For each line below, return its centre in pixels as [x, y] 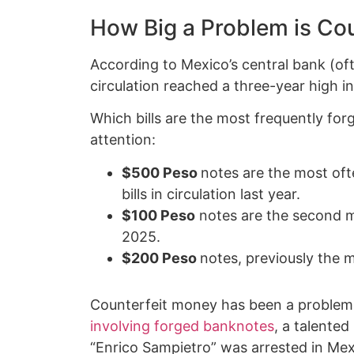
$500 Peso [161, 172]
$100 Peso [158, 215]
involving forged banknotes [182, 326]
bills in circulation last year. [211, 194]
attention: [123, 140]
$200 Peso [161, 258]
